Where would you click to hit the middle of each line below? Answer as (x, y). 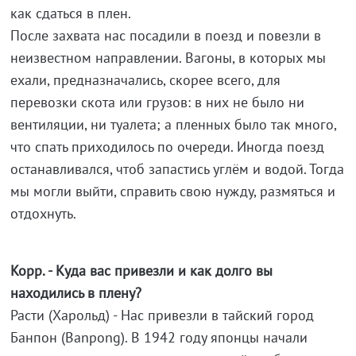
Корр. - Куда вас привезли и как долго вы (141, 271)
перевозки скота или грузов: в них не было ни (157, 103)
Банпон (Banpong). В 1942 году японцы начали (159, 338)
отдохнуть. (43, 214)
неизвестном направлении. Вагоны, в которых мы (168, 58)
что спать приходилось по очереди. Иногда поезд (167, 147)
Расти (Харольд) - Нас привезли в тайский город (162, 315)
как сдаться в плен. (70, 14)
